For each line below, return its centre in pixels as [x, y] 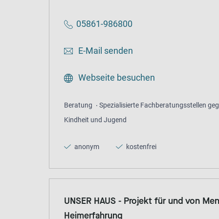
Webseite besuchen [116, 78]
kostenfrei [141, 147]
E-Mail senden [105, 51]
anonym [86, 147]
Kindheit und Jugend [95, 120]
